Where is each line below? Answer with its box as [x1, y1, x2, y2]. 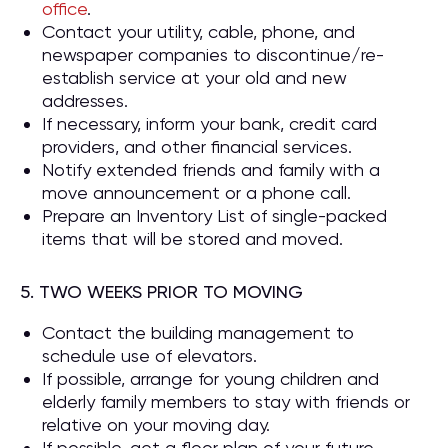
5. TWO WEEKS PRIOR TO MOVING [20, 281, 303, 302]
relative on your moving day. [42, 414, 270, 435]
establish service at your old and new [42, 67, 347, 88]
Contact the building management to [42, 322, 354, 343]
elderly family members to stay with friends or [42, 391, 410, 412]
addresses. [42, 90, 128, 111]
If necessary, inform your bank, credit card [42, 113, 377, 134]
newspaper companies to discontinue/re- [42, 44, 384, 65]
